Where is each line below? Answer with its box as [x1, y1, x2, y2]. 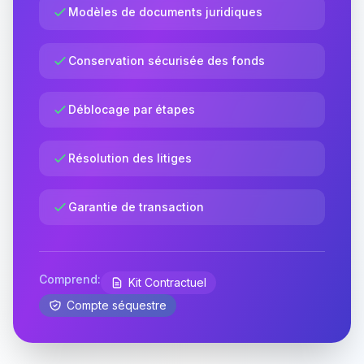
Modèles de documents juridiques [68, 4, 262, 19]
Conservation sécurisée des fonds [68, 53, 265, 67]
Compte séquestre [67, 297, 167, 312]
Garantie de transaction [68, 199, 204, 214]
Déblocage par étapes [68, 102, 195, 116]
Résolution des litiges [68, 150, 192, 165]
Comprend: [39, 271, 101, 286]
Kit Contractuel [128, 275, 206, 289]
